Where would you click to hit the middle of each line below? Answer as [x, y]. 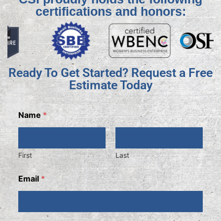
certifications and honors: [110, 12]
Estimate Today [110, 85]
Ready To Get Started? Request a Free [110, 73]
